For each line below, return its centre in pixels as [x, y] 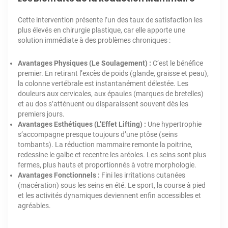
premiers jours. [41, 114]
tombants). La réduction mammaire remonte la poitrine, [105, 145]
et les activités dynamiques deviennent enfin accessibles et [109, 196]
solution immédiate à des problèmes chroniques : [94, 40]
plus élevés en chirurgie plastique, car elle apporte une [102, 30]
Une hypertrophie [174, 124]
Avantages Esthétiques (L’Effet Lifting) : [82, 124]
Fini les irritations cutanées [142, 175]
